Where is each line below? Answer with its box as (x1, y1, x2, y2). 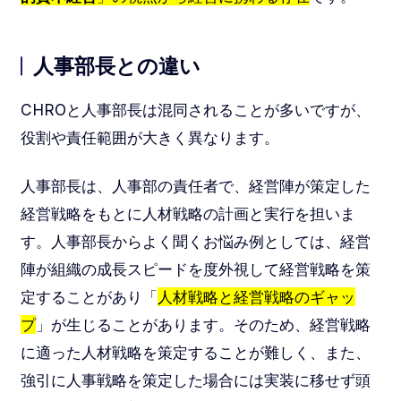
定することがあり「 (20, 286, 158, 306)
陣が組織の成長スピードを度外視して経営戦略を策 (20, 259, 371, 278)
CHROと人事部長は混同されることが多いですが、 (20, 99, 371, 119)
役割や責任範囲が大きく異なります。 (20, 127, 279, 147)
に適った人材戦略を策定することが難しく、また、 (20, 342, 371, 362)
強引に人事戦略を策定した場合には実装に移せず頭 (20, 370, 371, 389)
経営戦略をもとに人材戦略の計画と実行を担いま (20, 203, 355, 223)
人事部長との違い (32, 53, 200, 79)
